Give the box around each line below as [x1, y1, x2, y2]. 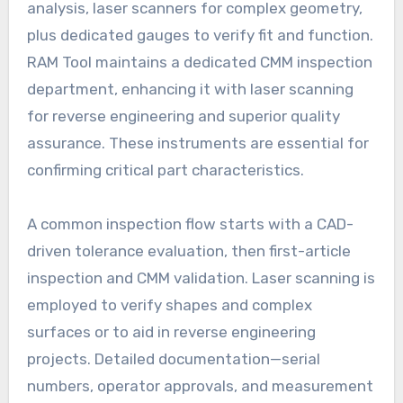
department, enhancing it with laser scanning [26, 79, 354, 98]
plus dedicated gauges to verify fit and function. [26, 25, 373, 44]
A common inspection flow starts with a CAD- [26, 214, 354, 233]
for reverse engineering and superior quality [26, 106, 340, 125]
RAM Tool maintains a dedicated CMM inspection [26, 52, 372, 71]
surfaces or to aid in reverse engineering [26, 322, 316, 341]
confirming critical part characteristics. [26, 160, 304, 179]
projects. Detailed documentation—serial [26, 349, 320, 368]
